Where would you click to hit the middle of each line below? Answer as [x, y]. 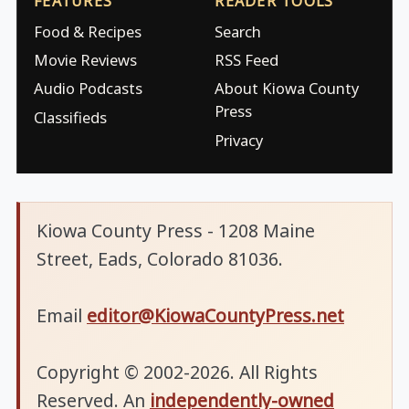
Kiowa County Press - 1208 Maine [176, 231]
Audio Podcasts [88, 89]
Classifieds [70, 117]
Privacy [239, 140]
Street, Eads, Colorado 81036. [160, 259]
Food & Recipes [88, 31]
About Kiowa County [287, 89]
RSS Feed [247, 60]
